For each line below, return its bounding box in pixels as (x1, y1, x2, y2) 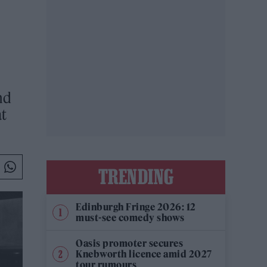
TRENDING (98, 165, 174, 188)
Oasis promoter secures (76, 237, 183, 249)
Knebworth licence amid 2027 (76, 248, 212, 260)
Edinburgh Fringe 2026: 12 (76, 201, 196, 213)
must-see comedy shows (76, 212, 185, 223)
